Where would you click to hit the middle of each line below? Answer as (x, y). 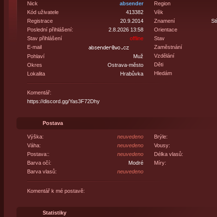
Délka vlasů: (168, 154)
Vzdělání (164, 56)
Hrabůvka (132, 74)
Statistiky (54, 213)
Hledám (163, 73)
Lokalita (36, 74)
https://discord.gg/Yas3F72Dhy (63, 101)
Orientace (165, 30)
